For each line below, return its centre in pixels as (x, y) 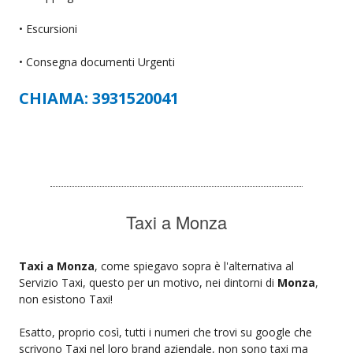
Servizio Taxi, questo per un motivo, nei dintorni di (148, 282)
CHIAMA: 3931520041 (99, 98)
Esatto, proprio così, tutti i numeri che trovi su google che (165, 332)
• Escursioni (48, 28)
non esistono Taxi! (66, 299)
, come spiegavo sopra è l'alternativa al (194, 266)
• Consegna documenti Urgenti (97, 61)
